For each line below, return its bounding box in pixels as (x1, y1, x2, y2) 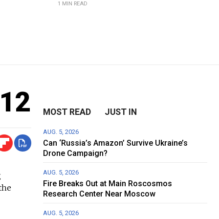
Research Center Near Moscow (43, 189, 156, 199)
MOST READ (43, 107, 91, 117)
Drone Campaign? (43, 149, 108, 158)
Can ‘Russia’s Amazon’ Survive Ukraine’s (43, 138, 188, 148)
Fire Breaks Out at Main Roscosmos (43, 179, 173, 189)
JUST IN (105, 107, 137, 117)
